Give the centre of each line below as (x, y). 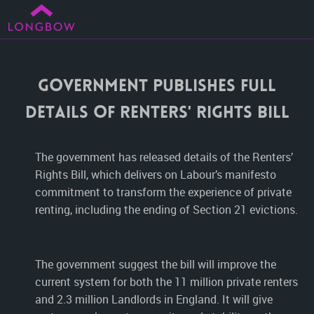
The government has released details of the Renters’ (164, 157)
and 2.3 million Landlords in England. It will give (154, 299)
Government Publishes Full (157, 87)
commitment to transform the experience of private (163, 192)
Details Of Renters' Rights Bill (157, 114)
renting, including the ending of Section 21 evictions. (166, 210)
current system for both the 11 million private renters (166, 282)
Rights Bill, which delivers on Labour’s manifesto (156, 175)
